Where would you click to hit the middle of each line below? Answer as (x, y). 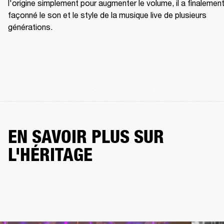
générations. (30, 27)
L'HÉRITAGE (50, 155)
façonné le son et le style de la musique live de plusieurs (107, 15)
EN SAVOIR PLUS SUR (86, 137)
